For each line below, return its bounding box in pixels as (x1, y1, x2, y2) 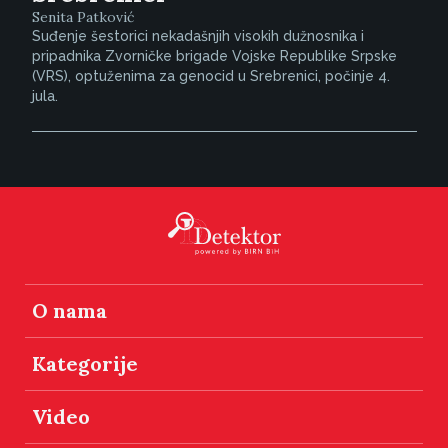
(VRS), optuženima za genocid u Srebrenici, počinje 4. (31, 67, 390, 84)
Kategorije (32, 350, 138, 376)
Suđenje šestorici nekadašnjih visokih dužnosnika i (31, 27, 364, 44)
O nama (32, 297, 107, 323)
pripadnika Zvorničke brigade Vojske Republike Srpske (31, 47, 397, 64)
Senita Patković (31, 7, 134, 26)
